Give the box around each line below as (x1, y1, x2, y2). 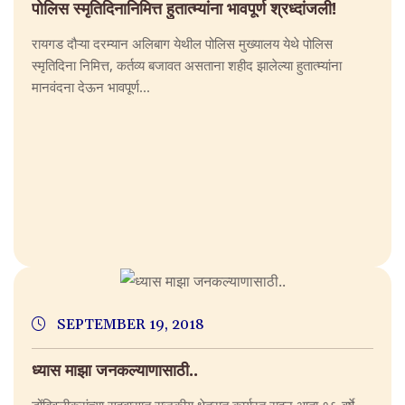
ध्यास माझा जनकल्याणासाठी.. (32, 358, 198, 381)
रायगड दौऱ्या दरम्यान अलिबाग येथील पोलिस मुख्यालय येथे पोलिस (32, 33, 333, 52)
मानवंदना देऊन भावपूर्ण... (32, 77, 150, 96)
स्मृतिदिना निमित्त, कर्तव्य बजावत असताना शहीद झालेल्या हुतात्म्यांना (32, 55, 342, 74)
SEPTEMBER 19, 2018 (53, 315, 204, 334)
